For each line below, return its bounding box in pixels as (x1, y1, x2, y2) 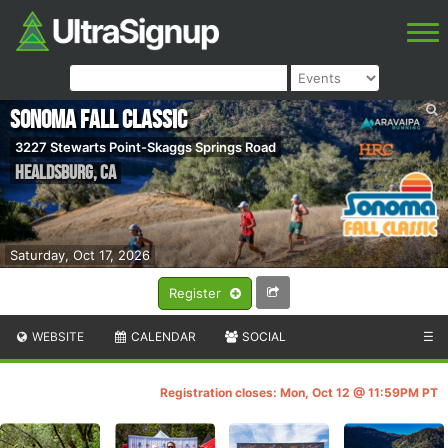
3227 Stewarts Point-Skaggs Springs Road (15, 138, 276, 155)
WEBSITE (29, 329, 85, 345)
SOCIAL (239, 329, 287, 345)
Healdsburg (15, 160, 93, 185)
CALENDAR (127, 329, 196, 345)
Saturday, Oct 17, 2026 (10, 247, 150, 264)
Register (169, 285, 225, 302)
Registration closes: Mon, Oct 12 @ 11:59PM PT (160, 385, 438, 401)
